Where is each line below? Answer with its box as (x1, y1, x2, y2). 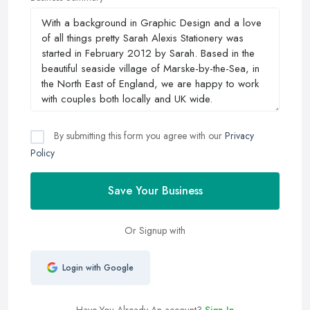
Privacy (225, 128, 254, 143)
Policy (30, 145, 55, 160)
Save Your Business (107, 182, 203, 199)
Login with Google (62, 261, 134, 274)
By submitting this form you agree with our (51, 128, 225, 143)
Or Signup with (125, 223, 185, 237)
